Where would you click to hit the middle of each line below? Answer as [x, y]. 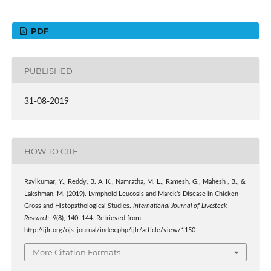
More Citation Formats [77, 252]
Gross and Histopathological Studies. [78, 207]
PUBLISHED [48, 70]
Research [36, 219]
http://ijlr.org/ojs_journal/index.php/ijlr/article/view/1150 [109, 231]
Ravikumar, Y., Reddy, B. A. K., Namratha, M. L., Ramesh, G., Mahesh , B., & [135, 182]
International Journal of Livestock [180, 207]
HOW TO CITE [51, 151]
